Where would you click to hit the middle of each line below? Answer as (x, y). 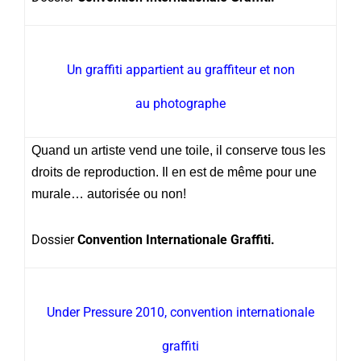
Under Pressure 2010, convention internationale (180, 312)
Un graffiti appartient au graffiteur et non (180, 69)
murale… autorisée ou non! (109, 193)
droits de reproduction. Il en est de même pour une (174, 172)
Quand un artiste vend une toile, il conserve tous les (178, 150)
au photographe (180, 103)
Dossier (54, 239)
